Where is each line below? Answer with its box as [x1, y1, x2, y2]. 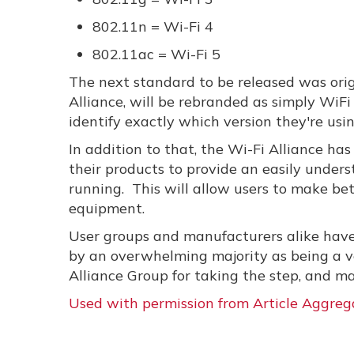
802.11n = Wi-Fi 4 [92, 17, 213, 36]
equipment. [69, 199, 145, 217]
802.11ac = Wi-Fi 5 [92, 45, 220, 63]
